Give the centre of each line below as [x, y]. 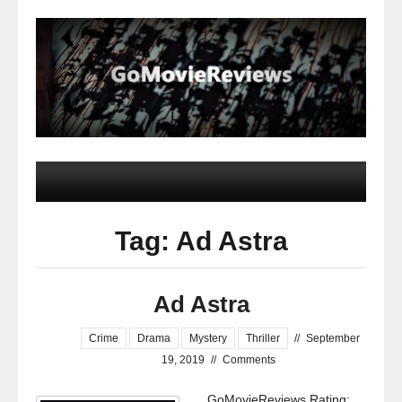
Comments [249, 360]
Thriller [262, 339]
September [332, 339]
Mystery [208, 339]
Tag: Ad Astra [201, 241]
